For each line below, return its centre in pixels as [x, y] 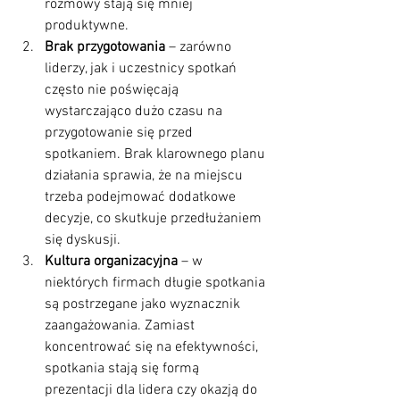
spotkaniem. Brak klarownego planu [157, 154]
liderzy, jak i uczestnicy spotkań [142, 68]
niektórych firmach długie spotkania [157, 283]
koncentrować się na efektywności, [153, 347]
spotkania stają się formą [124, 368]
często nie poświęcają [113, 90]
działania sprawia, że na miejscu [146, 175]
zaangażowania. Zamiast [121, 325]
